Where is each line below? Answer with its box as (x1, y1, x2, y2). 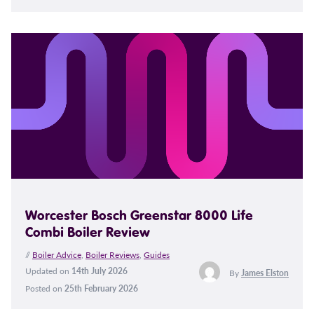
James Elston (240, 266, 289, 279)
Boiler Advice (32, 249, 81, 261)
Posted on (25, 282, 64, 295)
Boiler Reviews (86, 249, 139, 261)
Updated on (25, 265, 71, 278)
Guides (144, 249, 170, 261)
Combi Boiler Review (25, 223, 150, 241)
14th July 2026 (71, 265, 128, 278)
